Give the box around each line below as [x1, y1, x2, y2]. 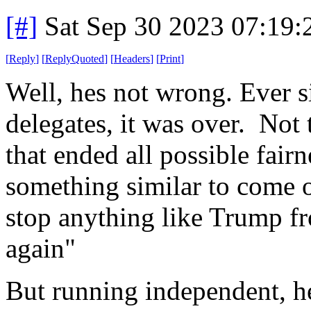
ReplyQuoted [45, 52, 104, 65]
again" [6, 233, 76, 263]
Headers [114, 52, 150, 65]
